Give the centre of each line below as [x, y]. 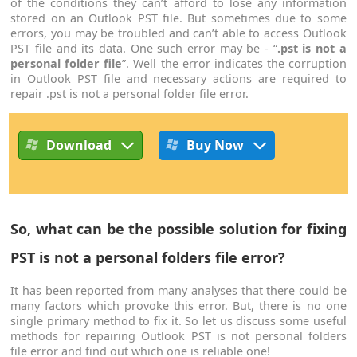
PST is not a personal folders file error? [148, 257]
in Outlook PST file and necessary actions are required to [178, 79]
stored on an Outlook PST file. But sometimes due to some [178, 18]
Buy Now [216, 145]
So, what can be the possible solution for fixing [178, 228]
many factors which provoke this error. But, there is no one [178, 306]
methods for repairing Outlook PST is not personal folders [178, 336]
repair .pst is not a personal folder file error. [130, 94]
